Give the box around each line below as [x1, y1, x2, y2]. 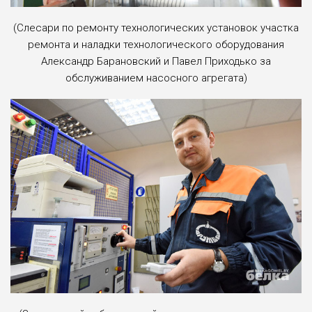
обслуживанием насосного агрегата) [65, 71, 247, 84]
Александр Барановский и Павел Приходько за [41, 54, 271, 68]
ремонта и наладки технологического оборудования [28, 38, 284, 51]
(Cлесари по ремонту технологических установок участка [13, 21, 299, 34]
